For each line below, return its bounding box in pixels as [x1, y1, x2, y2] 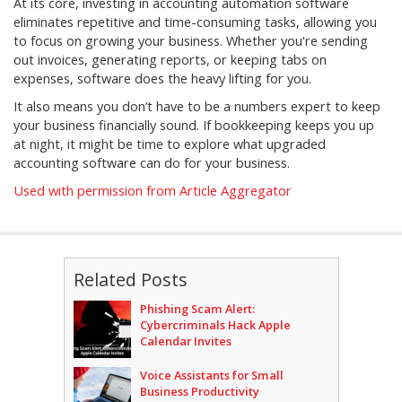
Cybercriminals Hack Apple [139, 317, 291, 334]
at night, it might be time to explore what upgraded [13, 135, 326, 153]
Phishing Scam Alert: [139, 301, 255, 318]
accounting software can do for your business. [13, 154, 290, 172]
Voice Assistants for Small [139, 367, 284, 384]
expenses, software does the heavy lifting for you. [13, 70, 311, 88]
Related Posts [73, 267, 188, 293]
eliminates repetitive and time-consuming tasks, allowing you [13, 13, 377, 31]
